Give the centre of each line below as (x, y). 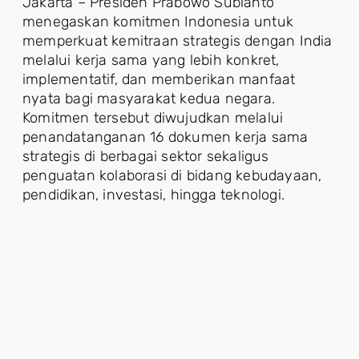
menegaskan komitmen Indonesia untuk (158, 22)
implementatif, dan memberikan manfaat (159, 80)
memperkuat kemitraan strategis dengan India (177, 41)
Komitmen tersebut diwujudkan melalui (153, 118)
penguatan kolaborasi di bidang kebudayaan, (172, 176)
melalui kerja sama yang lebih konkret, (151, 61)
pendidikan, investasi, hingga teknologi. (154, 195)
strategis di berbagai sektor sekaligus (146, 157)
